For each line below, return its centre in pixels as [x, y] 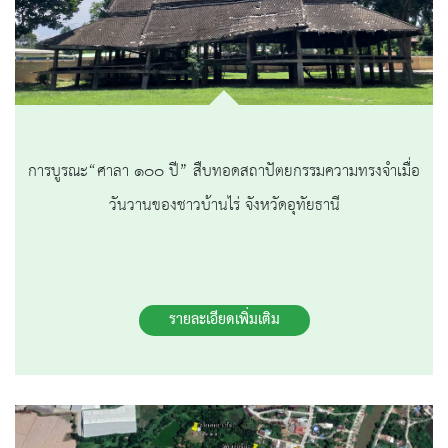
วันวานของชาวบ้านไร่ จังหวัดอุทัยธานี [224, 205]
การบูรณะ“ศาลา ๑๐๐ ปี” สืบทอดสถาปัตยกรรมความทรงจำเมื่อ [224, 171]
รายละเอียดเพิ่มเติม [224, 319]
